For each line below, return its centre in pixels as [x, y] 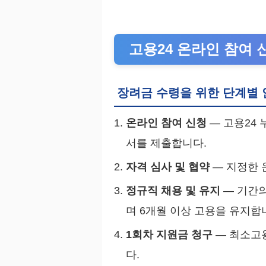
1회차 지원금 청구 [169, 235]
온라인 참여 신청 [166, 123]
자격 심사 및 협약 [168, 167]
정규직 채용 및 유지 [173, 191]
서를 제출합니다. [166, 143]
